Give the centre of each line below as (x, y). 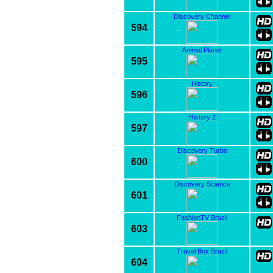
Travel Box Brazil (202, 251)
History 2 (202, 117)
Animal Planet (202, 50)
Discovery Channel (202, 16)
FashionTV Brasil (202, 217)
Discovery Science (202, 184)
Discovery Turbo (202, 150)
